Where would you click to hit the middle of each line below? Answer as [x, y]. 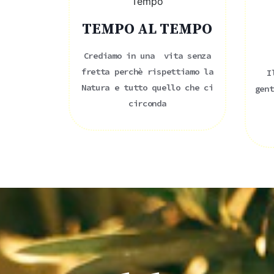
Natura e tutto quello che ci [147, 87]
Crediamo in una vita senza [147, 55]
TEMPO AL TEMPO [147, 29]
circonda [147, 103]
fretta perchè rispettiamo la [147, 71]
